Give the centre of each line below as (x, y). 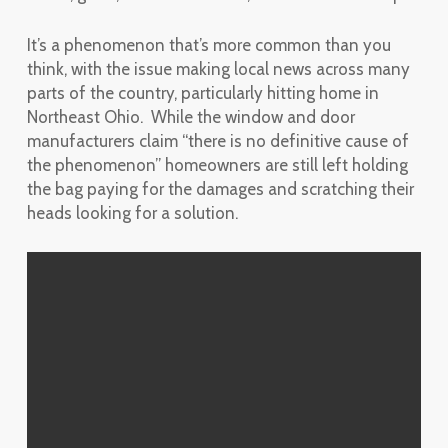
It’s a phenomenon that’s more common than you (208, 45)
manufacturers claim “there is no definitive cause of (217, 141)
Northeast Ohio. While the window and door (190, 117)
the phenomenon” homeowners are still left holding (217, 165)
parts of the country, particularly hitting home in (202, 93)
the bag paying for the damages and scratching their (220, 189)
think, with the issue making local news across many (218, 69)
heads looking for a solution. (132, 213)
